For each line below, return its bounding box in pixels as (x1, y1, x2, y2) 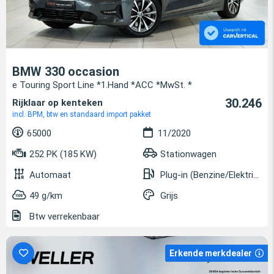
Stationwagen (160, 149, 217, 160)
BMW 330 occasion (12, 64, 119, 80)
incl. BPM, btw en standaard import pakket (12, 110, 151, 119)
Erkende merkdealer (169, 248, 252, 259)
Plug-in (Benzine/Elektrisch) (160, 169, 253, 181)
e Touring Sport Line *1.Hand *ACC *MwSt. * (12, 80, 192, 91)
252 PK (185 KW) (27, 149, 97, 160)
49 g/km (29, 190, 62, 202)
